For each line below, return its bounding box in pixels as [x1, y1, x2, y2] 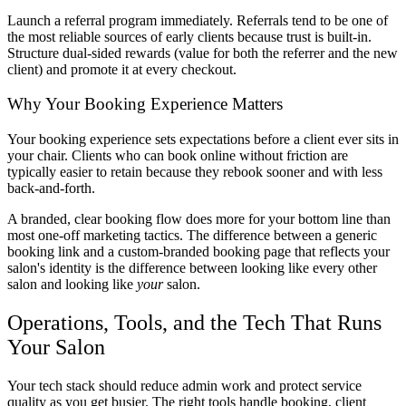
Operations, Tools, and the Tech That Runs [7, 310, 382, 334]
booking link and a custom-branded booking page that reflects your [7, 243, 390, 259]
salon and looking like [7, 275, 137, 292]
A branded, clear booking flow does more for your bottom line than [7, 210, 391, 227]
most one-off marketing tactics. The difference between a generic [7, 227, 377, 243]
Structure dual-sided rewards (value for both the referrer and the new [7, 44, 398, 61]
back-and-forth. [7, 179, 95, 196]
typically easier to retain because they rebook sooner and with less [7, 163, 382, 179]
